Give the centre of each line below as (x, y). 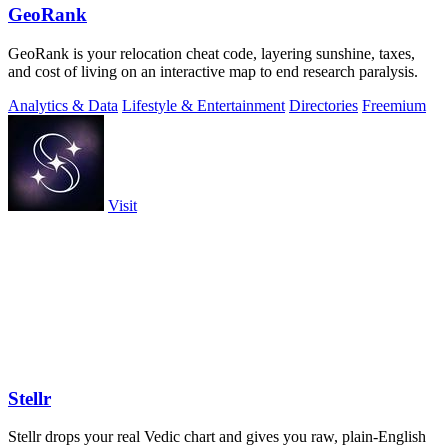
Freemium (394, 105)
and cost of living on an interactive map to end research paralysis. (213, 71)
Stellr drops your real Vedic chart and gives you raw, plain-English (217, 437)
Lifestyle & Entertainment (203, 105)
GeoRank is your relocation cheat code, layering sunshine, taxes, (211, 53)
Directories (323, 105)
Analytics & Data (63, 105)
